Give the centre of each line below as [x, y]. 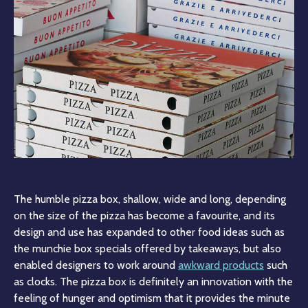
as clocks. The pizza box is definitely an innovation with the [153, 281]
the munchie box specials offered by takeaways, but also [147, 248]
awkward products [221, 265]
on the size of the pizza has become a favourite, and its [144, 215]
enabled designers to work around [96, 265]
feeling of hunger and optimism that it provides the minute [152, 298]
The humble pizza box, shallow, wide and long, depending [150, 199]
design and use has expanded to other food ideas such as [149, 232]
